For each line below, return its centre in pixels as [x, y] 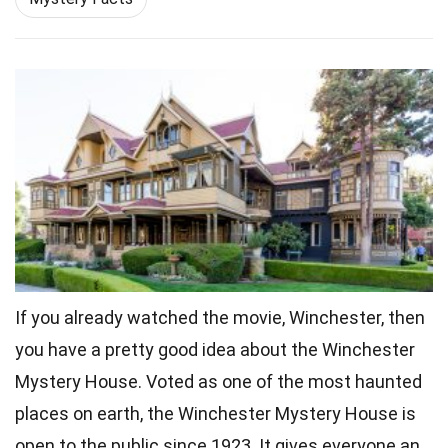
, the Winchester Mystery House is [278, 413]
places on [56, 413]
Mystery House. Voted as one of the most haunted [218, 381]
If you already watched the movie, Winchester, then [220, 317]
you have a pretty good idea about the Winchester [215, 349]
